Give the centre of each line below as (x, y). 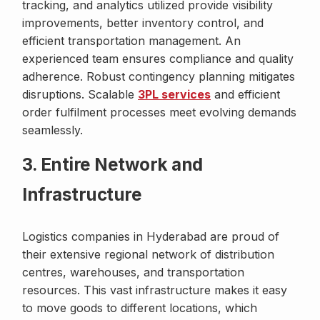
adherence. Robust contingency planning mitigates (159, 77)
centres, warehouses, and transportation (133, 272)
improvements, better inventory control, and (143, 23)
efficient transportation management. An (131, 41)
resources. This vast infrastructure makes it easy (155, 290)
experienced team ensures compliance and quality (158, 59)
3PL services (174, 95)
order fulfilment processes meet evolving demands (159, 112)
